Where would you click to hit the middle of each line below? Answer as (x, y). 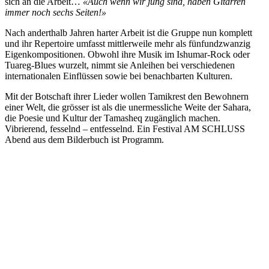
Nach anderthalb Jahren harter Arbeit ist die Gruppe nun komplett (128, 32)
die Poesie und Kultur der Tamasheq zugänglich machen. (113, 118)
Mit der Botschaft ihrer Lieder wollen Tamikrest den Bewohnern (127, 96)
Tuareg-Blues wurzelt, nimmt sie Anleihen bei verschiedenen (120, 65)
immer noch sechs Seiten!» (56, 12)
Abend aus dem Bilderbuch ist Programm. (84, 139)
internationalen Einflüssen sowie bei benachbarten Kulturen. (119, 76)
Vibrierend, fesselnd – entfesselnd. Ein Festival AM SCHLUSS (125, 128)
